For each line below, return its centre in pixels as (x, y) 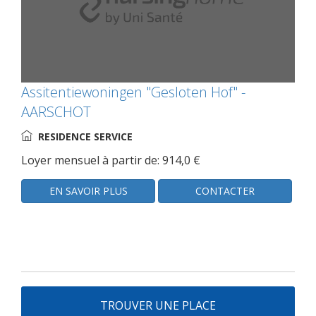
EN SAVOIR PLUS (88, 191)
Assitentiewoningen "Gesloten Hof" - (133, 92)
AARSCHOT (56, 112)
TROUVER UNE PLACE (158, 305)
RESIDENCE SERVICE (85, 136)
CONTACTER (225, 191)
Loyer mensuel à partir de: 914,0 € (111, 160)
